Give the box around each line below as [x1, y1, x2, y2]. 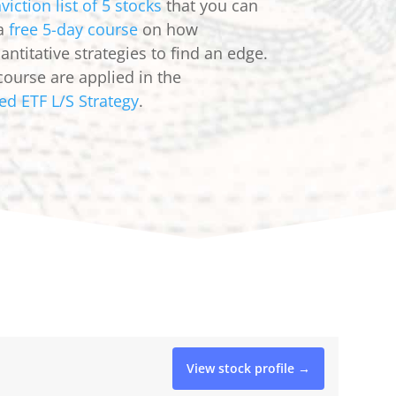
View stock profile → [187, 359, 311, 377]
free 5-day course [8, 19, 138, 41]
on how [137, 19, 198, 41]
